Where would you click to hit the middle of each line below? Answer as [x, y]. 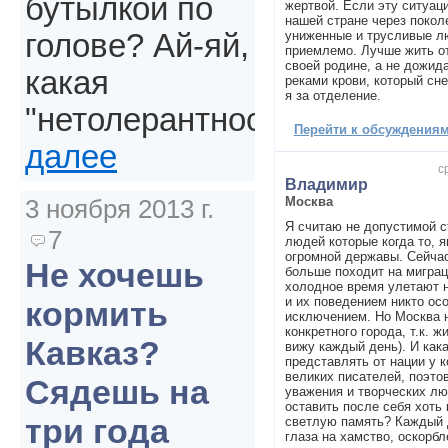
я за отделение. [332, 95]
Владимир [326, 184]
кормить [96, 314]
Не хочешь [114, 275]
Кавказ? [92, 353]
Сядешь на [117, 392]
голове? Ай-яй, [137, 46]
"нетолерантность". [170, 120]
